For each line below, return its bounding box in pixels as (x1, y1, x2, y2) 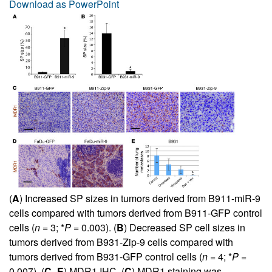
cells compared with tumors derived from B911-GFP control (9, 205, 262, 220)
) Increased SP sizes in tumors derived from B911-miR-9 (19, 191, 260, 205)
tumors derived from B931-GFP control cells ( (9, 249, 202, 263)
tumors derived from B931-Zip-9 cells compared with (9, 234, 233, 249)
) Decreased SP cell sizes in (124, 220, 245, 234)
